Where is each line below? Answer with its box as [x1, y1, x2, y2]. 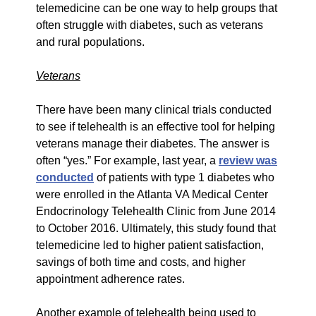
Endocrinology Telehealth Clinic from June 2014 [36, 205, 276, 217]
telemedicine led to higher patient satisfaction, [36, 238, 264, 251]
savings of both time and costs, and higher [36, 255, 245, 268]
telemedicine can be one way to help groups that [36, 1, 277, 14]
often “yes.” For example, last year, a [36, 154, 219, 166]
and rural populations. [36, 35, 145, 48]
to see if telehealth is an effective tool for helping [36, 120, 275, 133]
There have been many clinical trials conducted [36, 103, 272, 116]
